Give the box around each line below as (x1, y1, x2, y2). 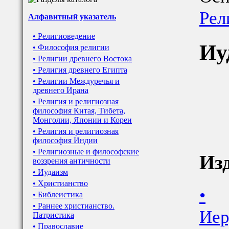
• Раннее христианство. (33, 201, 114, 210)
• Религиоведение (33, 32, 95, 40)
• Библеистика (33, 190, 83, 199)
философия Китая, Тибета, (33, 106, 125, 115)
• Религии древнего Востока (33, 54, 132, 63)
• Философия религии (33, 43, 109, 52)
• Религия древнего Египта (33, 65, 127, 74)
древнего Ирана (33, 86, 88, 95)
